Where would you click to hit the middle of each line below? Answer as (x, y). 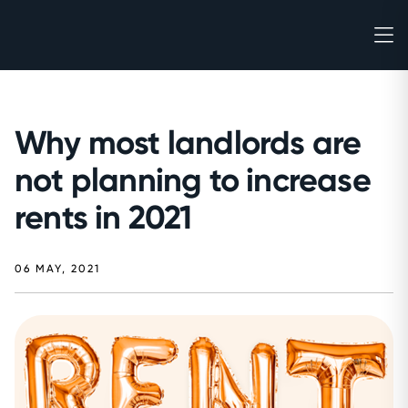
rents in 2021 (103, 217)
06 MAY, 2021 (57, 269)
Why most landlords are (188, 143)
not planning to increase (193, 180)
